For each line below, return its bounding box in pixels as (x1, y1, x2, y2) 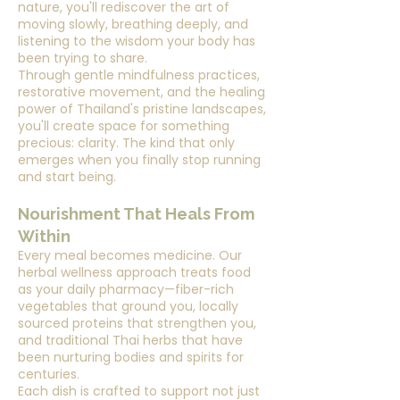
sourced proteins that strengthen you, (18, 314, 256, 332)
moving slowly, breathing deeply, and (18, 15, 248, 33)
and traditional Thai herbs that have (18, 331, 243, 349)
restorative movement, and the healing (18, 83, 265, 101)
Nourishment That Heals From (18, 204, 254, 223)
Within (18, 227, 71, 246)
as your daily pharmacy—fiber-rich (18, 280, 234, 298)
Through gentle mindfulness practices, (18, 66, 260, 84)
